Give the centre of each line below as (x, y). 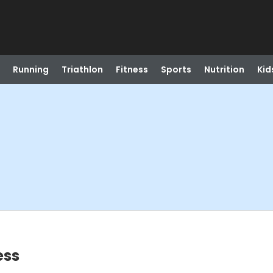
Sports (176, 69)
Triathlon (82, 69)
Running (30, 69)
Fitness (132, 69)
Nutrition (224, 69)
